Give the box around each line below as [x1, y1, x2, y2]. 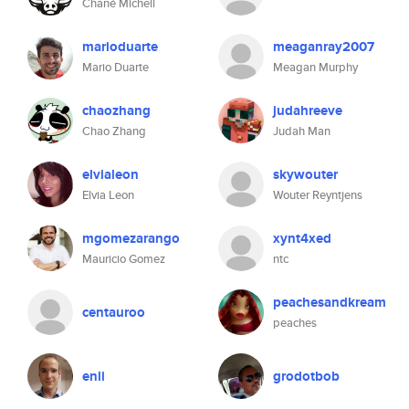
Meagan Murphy [273, 58, 358, 76]
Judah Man [273, 122, 330, 140]
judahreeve [273, 100, 342, 121]
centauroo [82, 302, 145, 322]
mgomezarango [82, 228, 180, 248]
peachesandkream [273, 292, 386, 312]
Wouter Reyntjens [273, 186, 362, 204]
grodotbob [273, 366, 340, 386]
